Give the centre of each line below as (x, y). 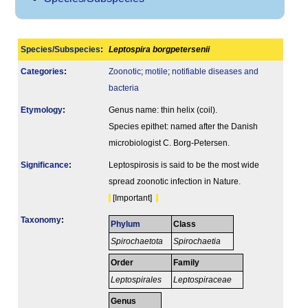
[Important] (133, 198)
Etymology (42, 110)
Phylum (126, 224)
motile (156, 72)
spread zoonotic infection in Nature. (175, 182)
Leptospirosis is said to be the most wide (184, 165)
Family (187, 263)
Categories (42, 72)
